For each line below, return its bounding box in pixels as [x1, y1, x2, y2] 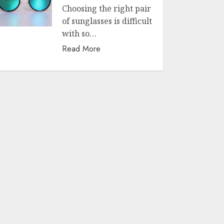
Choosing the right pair [62, 3, 151, 14]
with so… [62, 28, 97, 39]
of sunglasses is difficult [62, 15, 152, 26]
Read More [62, 43, 101, 54]
